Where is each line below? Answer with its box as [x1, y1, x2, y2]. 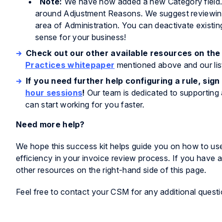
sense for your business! [35, 32, 126, 42]
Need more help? [16, 119, 85, 129]
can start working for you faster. [25, 100, 145, 110]
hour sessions [25, 88, 83, 98]
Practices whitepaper [25, 60, 115, 70]
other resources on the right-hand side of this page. [16, 165, 211, 175]
